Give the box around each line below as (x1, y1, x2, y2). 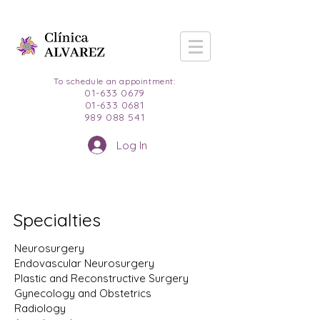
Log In (116, 138, 147, 152)
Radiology (14, 301, 66, 315)
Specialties (13, 209, 101, 231)
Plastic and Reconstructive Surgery (14, 271, 189, 285)
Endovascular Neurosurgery (14, 256, 154, 270)
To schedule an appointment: (54, 76, 176, 86)
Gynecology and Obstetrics (14, 286, 151, 300)
